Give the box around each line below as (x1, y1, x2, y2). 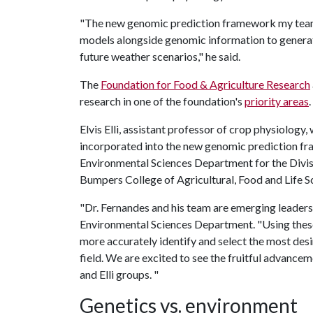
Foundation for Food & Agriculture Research (101, 78, 310, 91)
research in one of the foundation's (80, 94, 245, 108)
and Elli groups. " (80, 268, 159, 281)
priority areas (245, 94, 309, 108)
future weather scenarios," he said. (80, 50, 240, 63)
